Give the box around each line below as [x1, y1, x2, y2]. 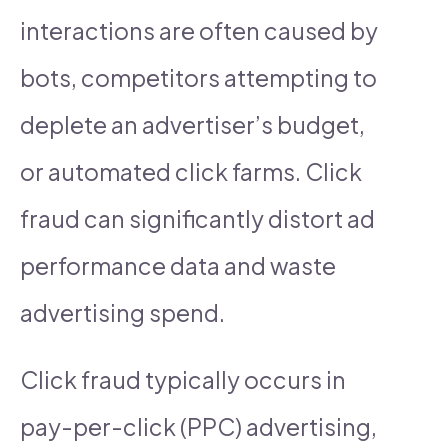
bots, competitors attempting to [20, 62, 377, 92]
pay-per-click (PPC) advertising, [20, 411, 377, 441]
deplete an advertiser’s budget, [20, 109, 365, 139]
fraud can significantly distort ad [20, 203, 375, 233]
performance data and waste [20, 250, 336, 280]
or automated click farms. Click [20, 156, 362, 186]
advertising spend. [20, 297, 225, 327]
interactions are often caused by [20, 15, 378, 45]
